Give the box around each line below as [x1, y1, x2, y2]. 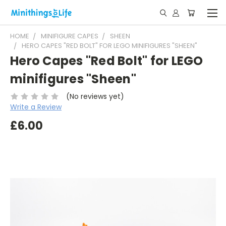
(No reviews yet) [66, 91, 124, 101]
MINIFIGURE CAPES [41, 31, 98, 41]
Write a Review [10, 101, 62, 112]
